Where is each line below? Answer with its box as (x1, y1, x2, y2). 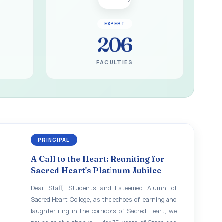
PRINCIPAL (38, 136, 70, 143)
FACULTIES (96, 58, 133, 66)
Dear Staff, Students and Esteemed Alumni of (31, 184, 177, 192)
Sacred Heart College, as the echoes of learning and (31, 195, 177, 204)
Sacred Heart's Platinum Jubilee (31, 166, 161, 175)
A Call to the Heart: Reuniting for (31, 154, 165, 164)
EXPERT (104, 21, 125, 27)
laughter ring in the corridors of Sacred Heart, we (31, 207, 177, 215)
